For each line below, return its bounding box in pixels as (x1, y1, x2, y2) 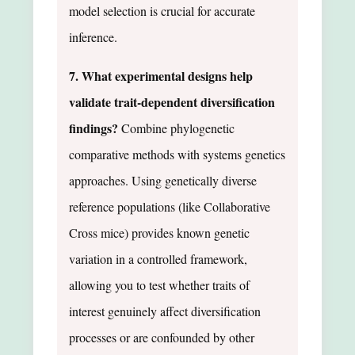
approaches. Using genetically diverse (69, 171, 257, 189)
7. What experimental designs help (69, 66, 253, 85)
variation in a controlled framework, (69, 250, 247, 267)
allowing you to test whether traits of (69, 276, 250, 293)
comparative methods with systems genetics (69, 145, 285, 162)
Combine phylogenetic (118, 119, 235, 136)
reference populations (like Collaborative (69, 197, 270, 215)
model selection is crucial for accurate (69, 2, 255, 19)
